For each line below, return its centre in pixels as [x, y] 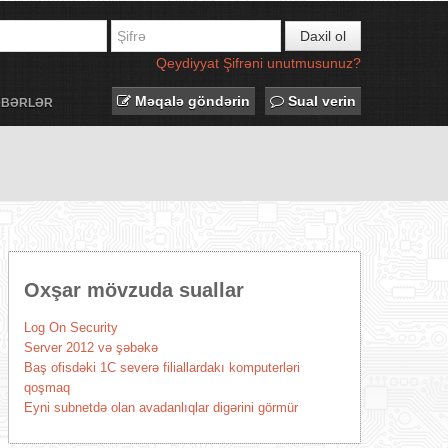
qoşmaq [46, 387]
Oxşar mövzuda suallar [133, 290]
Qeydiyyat [187, 63]
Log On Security [70, 327]
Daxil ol [323, 36]
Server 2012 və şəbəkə [90, 347]
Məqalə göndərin [190, 101]
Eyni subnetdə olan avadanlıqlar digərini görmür [160, 407]
